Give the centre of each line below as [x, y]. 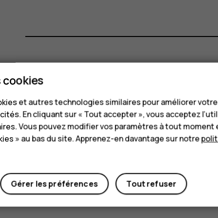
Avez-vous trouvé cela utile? [107, 74]
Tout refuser [151, 184]
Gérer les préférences [54, 184]
